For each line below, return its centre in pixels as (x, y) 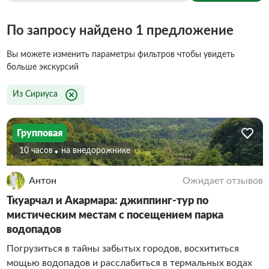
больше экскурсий (42, 67)
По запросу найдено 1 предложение (120, 31)
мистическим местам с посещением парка (115, 216)
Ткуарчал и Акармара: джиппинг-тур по (107, 201)
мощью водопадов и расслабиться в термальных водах (129, 263)
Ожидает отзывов (222, 181)
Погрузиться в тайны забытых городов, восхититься (122, 249)
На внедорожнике (98, 150)
